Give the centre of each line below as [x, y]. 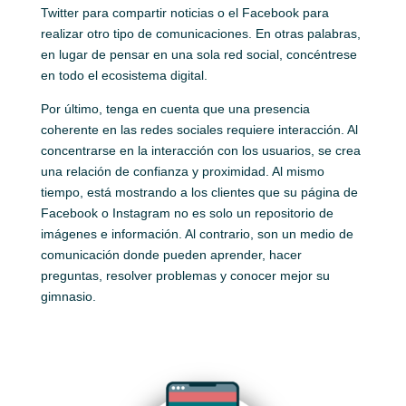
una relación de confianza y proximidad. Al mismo [182, 171]
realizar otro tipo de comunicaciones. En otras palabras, [200, 33]
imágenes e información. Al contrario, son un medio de [197, 233]
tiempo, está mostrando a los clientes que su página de [199, 192]
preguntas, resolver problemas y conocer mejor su [185, 275]
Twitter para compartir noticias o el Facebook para [184, 12]
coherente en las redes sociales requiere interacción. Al [199, 129]
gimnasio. [68, 296]
